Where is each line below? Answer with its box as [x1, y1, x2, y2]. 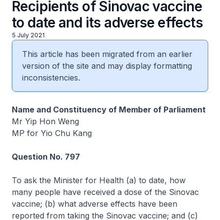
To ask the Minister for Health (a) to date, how [12, 175, 186, 185]
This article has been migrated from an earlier [22, 49, 192, 59]
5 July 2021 [12, 31, 45, 39]
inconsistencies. [22, 73, 80, 82]
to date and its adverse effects [12, 14, 203, 31]
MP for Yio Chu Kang [12, 128, 92, 138]
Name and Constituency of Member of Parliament [12, 105, 206, 114]
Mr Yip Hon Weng [12, 116, 79, 126]
